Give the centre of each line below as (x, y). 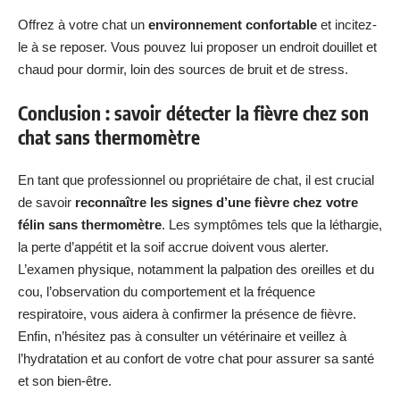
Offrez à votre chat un (83, 25)
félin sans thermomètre (90, 225)
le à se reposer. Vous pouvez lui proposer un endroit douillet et (197, 47)
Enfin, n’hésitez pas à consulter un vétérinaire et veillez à (182, 336)
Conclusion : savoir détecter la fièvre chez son (193, 112)
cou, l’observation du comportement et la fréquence (167, 292)
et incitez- (347, 25)
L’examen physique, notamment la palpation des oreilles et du (196, 269)
